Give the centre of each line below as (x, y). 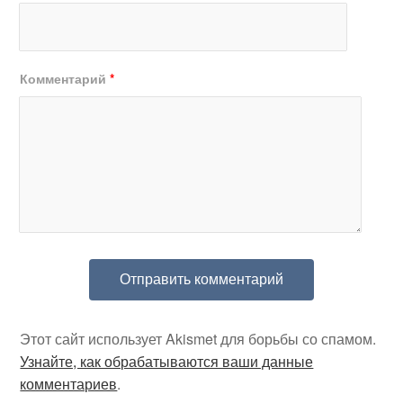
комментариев (69, 384)
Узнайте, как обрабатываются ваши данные (167, 362)
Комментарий (65, 79)
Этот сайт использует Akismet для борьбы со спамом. (198, 339)
